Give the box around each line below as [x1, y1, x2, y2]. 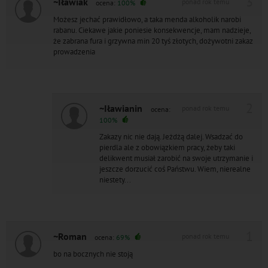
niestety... [99, 174, 131, 185]
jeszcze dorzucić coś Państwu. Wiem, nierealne [99, 163, 251, 174]
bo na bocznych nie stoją [53, 248, 133, 259]
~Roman [53, 230, 87, 242]
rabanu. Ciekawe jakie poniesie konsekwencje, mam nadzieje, [53, 25, 251, 35]
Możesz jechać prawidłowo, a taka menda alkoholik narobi [53, 14, 241, 25]
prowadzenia [53, 46, 95, 57]
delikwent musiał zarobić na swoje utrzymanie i [99, 153, 253, 163]
